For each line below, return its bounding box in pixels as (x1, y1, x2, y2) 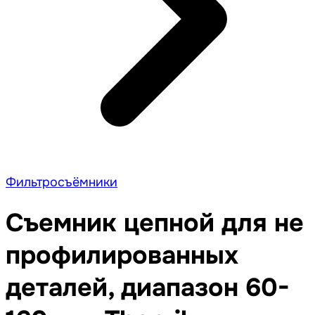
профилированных (6, 239, 238, 272)
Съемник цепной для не (6, 207, 304, 240)
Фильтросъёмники (6, 174, 117, 190)
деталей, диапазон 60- (6, 271, 290, 304)
